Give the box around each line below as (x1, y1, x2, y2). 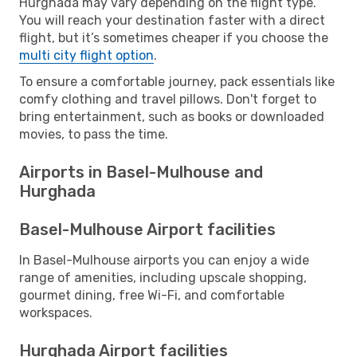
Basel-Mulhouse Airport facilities (19, 219, 276, 239)
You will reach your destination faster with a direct (19, 12, 325, 28)
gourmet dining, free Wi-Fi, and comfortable (19, 287, 284, 303)
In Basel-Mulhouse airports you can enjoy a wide (19, 252, 309, 268)
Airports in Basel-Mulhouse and (19, 162, 263, 182)
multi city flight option (19, 47, 154, 63)
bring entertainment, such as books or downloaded (19, 108, 324, 124)
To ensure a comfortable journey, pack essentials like (19, 73, 335, 89)
